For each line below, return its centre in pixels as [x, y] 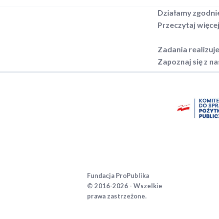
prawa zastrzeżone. [117, 196]
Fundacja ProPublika [118, 175]
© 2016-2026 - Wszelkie [124, 186]
